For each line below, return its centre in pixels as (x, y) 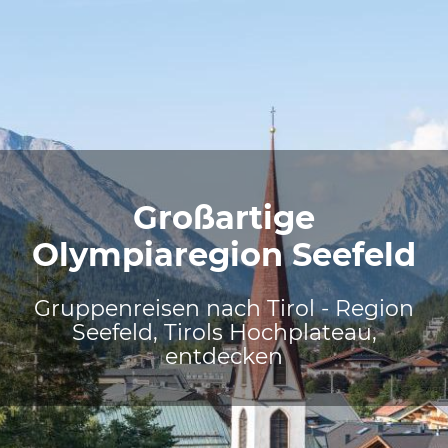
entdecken (224, 356)
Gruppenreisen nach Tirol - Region (224, 308)
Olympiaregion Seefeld (224, 254)
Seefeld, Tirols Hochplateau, (224, 332)
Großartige (224, 217)
